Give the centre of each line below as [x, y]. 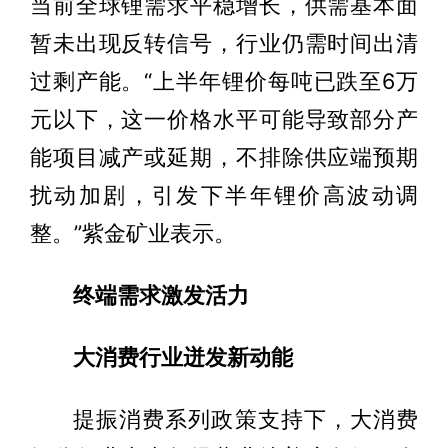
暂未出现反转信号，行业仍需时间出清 [224, 42]
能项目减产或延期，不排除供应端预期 [224, 156]
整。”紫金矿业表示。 [132, 232]
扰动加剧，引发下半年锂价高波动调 [224, 194]
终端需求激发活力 [160, 294]
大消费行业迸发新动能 [182, 356]
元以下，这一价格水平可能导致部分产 [224, 118]
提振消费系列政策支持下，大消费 [245, 418]
